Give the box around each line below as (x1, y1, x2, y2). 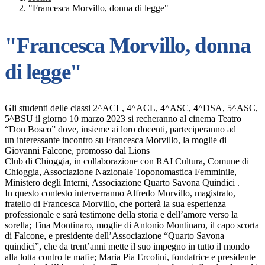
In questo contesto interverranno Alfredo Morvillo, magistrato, (5, 188, 235, 199)
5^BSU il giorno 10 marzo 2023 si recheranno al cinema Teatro (5, 114, 241, 124)
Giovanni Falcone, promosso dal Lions (5, 146, 150, 156)
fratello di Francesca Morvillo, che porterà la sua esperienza (5, 199, 226, 209)
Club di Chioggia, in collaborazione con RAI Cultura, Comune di (5, 156, 249, 167)
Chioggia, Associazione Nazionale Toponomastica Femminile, (5, 167, 237, 177)
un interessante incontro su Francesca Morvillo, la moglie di (5, 135, 227, 146)
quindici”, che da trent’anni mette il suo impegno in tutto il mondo (5, 241, 250, 252)
